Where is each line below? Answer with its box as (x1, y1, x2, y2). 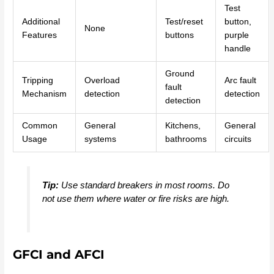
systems (84, 135, 116, 144)
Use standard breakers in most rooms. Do (58, 179, 229, 190)
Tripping (21, 76, 53, 86)
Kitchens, (165, 121, 201, 131)
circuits (224, 135, 251, 144)
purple (224, 31, 249, 40)
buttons (165, 31, 194, 40)
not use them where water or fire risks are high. (42, 193, 229, 204)
